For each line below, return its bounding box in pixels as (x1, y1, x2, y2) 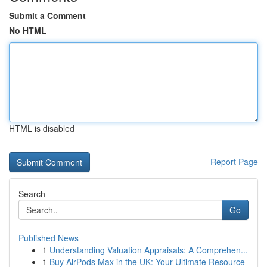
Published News (18, 232, 79, 244)
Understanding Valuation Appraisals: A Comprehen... (49, 244, 248, 256)
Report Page (210, 156, 258, 167)
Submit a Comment (9, 10, 86, 21)
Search (18, 188, 45, 200)
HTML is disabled (9, 122, 74, 134)
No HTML (9, 24, 46, 36)
